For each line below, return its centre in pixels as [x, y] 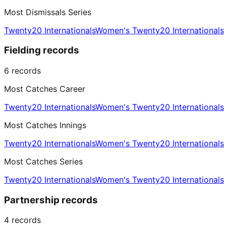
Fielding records [42, 50]
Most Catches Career [45, 89]
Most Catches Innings [45, 125]
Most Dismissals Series [48, 12]
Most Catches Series [43, 161]
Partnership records [51, 200]
